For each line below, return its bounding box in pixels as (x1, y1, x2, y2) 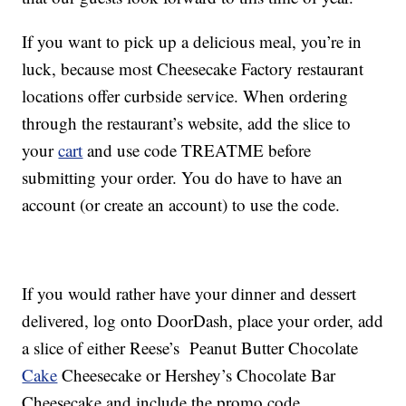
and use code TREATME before (82, 139, 312, 162)
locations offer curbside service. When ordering (22, 84, 349, 108)
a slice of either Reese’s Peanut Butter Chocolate (22, 336, 359, 360)
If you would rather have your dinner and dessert (22, 282, 357, 305)
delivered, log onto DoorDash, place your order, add (22, 309, 384, 333)
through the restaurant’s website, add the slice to (22, 111, 352, 135)
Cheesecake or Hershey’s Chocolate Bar (57, 363, 336, 387)
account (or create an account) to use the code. (22, 193, 341, 217)
